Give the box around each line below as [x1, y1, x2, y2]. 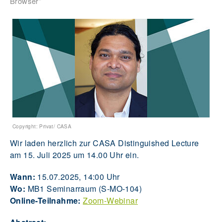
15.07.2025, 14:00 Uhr [35, 171, 120, 183]
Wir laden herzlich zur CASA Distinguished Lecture [10, 137, 199, 149]
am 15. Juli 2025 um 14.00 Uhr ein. [10, 149, 141, 161]
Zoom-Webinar [83, 195, 138, 207]
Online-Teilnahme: [10, 195, 81, 207]
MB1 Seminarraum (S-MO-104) [25, 183, 142, 195]
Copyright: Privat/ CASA [12, 122, 72, 130]
